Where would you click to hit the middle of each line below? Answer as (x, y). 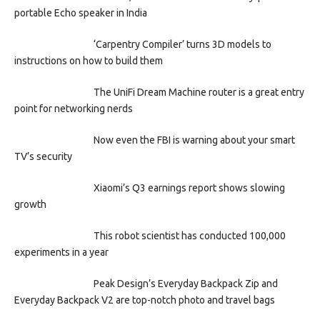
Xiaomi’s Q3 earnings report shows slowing (189, 187)
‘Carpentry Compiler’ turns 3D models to (182, 44)
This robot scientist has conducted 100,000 (189, 235)
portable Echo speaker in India (81, 12)
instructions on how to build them (89, 60)
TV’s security (43, 156)
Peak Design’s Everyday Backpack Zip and (185, 283)
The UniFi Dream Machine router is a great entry (199, 92)
